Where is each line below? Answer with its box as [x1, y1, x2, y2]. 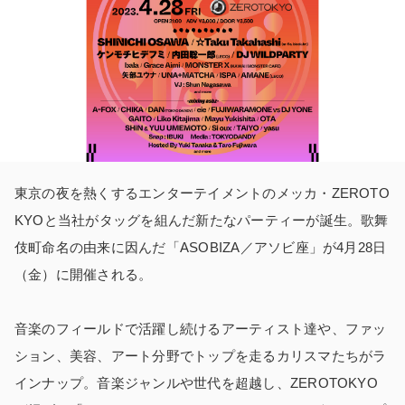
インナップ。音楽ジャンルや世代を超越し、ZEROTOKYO [14, 374, 378, 391]
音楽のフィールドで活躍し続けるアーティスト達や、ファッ [14, 320, 387, 336]
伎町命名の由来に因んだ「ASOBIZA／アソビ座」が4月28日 [14, 239, 387, 255]
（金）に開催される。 [14, 266, 153, 282]
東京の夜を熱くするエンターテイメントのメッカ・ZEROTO [14, 184, 390, 201]
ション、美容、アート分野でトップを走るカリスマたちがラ [14, 347, 387, 363]
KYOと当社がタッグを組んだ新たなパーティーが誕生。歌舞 [14, 212, 389, 228]
